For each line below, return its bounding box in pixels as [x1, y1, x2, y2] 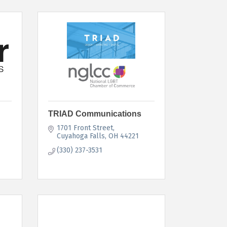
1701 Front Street [57, 123, 113, 132]
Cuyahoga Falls [57, 131, 105, 140]
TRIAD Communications [48, 109, 141, 118]
